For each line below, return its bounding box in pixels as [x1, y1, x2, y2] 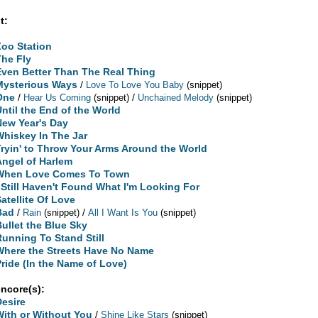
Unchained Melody [138, 92, 214, 103]
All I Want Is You [88, 207, 158, 218]
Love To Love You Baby [86, 79, 185, 90]
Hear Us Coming [23, 92, 92, 103]
